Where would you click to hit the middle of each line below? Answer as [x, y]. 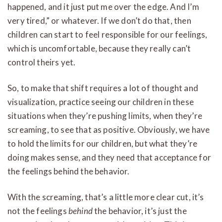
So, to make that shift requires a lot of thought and [103, 88]
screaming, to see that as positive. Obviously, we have [109, 129]
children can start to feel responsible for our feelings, [108, 34]
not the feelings [38, 211]
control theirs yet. [42, 62]
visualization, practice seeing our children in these [101, 102]
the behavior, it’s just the [139, 211]
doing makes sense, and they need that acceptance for [109, 157]
